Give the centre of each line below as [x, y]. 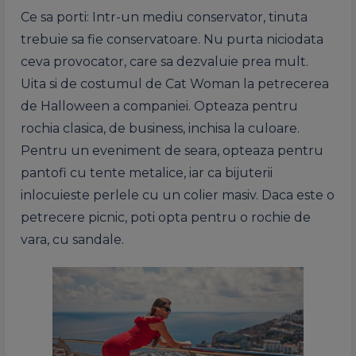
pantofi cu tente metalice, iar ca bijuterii [147, 173]
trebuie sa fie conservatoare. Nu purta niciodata [172, 40]
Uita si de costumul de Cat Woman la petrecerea [175, 84]
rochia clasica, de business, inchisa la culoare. [160, 129]
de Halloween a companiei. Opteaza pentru [159, 106]
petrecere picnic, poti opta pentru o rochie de [166, 218]
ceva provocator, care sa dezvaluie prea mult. [164, 62]
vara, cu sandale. [72, 240]
